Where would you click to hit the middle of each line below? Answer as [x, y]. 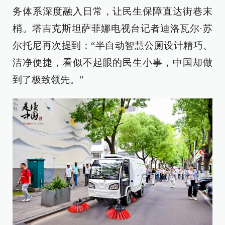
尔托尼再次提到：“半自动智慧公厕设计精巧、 [113, 46]
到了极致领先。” [48, 80]
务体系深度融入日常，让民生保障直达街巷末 [113, 12]
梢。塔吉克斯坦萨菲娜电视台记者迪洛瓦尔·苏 [113, 29]
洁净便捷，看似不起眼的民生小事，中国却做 [113, 63]
